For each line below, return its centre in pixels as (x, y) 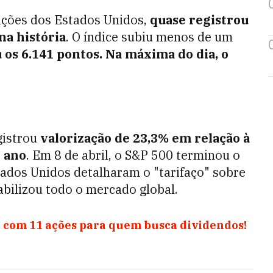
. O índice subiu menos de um (149, 37)
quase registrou (199, 20)
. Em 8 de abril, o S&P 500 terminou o (133, 155)
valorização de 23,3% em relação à (144, 138)
